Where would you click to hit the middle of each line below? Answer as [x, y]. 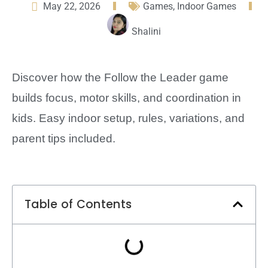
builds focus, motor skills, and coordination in [127, 98]
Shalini [146, 32]
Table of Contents [78, 204]
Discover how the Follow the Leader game [120, 77]
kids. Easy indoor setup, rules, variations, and [128, 118]
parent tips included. [64, 138]
